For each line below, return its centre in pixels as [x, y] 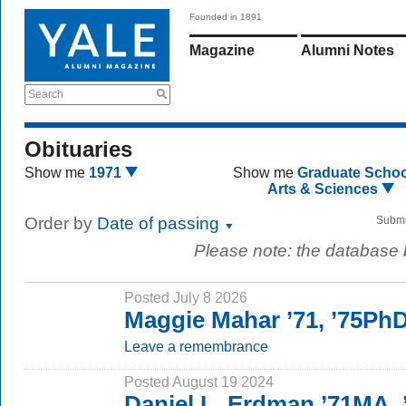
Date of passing [160, 223]
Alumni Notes [348, 50]
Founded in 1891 [226, 17]
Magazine [222, 50]
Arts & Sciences [325, 189]
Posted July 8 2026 [186, 297]
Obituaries [78, 149]
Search [46, 94]
